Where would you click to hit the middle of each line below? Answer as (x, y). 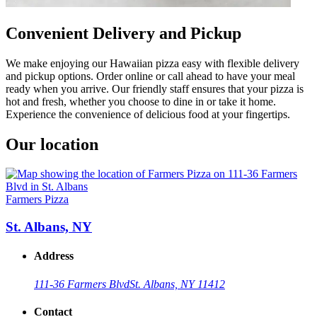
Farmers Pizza (37, 200)
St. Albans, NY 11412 (177, 284)
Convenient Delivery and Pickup (123, 33)
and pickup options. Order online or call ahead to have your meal (150, 76)
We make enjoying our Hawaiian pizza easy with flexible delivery (152, 63)
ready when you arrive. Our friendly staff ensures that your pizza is (155, 88)
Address (54, 256)
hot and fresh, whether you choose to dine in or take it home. (141, 101)
